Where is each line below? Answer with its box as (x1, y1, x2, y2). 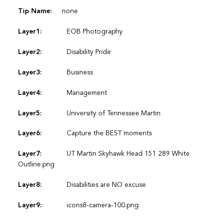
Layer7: (18, 150, 42, 158)
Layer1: (18, 28, 42, 36)
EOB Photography (66, 28, 123, 36)
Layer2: (18, 49, 42, 56)
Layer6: (18, 130, 42, 137)
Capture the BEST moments (66, 130, 152, 137)
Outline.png (18, 161, 54, 168)
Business (66, 69, 93, 76)
